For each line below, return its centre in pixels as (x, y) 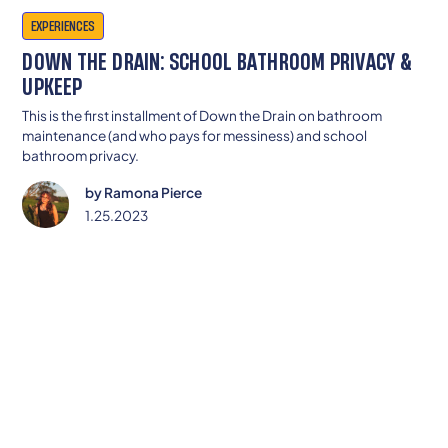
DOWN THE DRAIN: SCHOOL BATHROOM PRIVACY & (217, 60)
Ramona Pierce (152, 193)
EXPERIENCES (63, 25)
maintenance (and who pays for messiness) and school (195, 135)
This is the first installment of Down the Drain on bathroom (202, 115)
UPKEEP (52, 85)
